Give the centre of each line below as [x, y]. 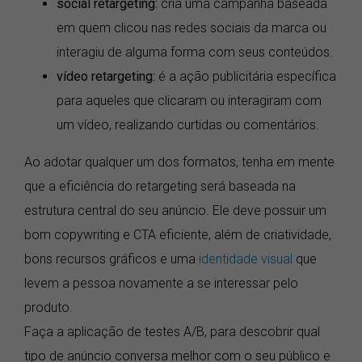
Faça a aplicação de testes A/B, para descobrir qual [172, 331]
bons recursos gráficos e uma [112, 259]
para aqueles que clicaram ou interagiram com [189, 100]
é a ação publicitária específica [246, 76]
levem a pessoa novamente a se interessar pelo [161, 283]
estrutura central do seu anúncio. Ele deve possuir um [175, 210]
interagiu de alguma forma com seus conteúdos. [195, 52]
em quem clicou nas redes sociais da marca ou [192, 27]
